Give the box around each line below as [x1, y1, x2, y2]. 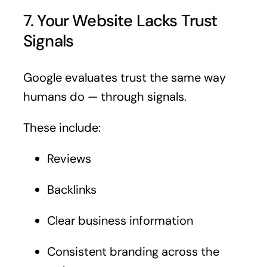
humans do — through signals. [23, 88, 187, 104]
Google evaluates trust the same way [23, 69, 226, 85]
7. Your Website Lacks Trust [23, 10, 218, 32]
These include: [23, 119, 101, 135]
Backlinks [46, 181, 97, 197]
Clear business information [46, 212, 193, 228]
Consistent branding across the [46, 243, 219, 259]
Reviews [46, 150, 91, 166]
